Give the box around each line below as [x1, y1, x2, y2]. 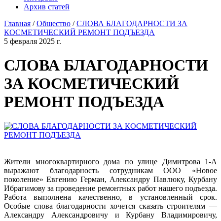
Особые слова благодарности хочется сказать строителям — [4, 201, 217, 210]
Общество [37, 19, 71, 28]
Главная [4, 19, 31, 28]
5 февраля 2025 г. [4, 37, 61, 45]
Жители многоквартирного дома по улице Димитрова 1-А [4, 157, 217, 166]
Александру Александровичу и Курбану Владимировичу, [4, 210, 217, 219]
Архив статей [24, 2, 70, 11]
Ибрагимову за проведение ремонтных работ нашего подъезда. [4, 184, 217, 192]
